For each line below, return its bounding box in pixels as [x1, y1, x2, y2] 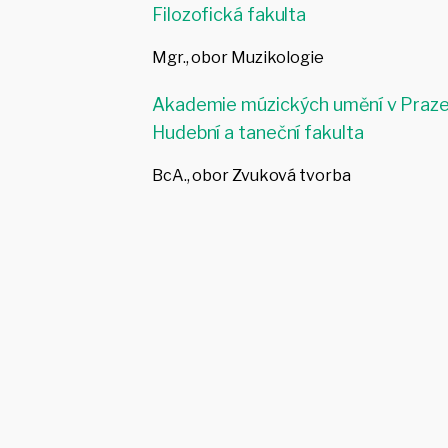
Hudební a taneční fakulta [152, 122, 364, 144]
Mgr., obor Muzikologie [152, 48, 324, 68]
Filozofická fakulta [152, 4, 307, 26]
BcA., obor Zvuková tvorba [152, 166, 351, 186]
